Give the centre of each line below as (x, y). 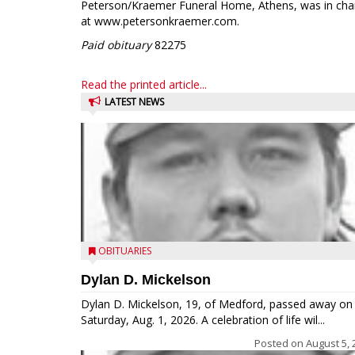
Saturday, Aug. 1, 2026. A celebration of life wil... (203, 320)
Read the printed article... (144, 84)
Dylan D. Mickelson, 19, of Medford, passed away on (217, 304)
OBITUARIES (125, 251)
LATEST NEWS (134, 102)
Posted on (280, 343)
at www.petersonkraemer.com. (160, 21)
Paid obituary (116, 45)
